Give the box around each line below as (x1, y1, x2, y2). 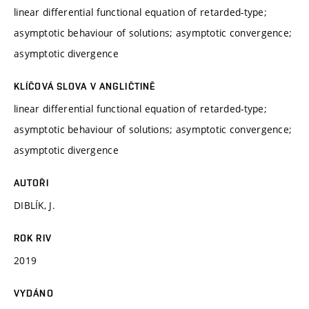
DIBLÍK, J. (14, 198, 55, 212)
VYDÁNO (14, 287, 54, 299)
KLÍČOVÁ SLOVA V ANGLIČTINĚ (14, 80, 156, 92)
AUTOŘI (14, 177, 49, 188)
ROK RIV (14, 232, 52, 243)
